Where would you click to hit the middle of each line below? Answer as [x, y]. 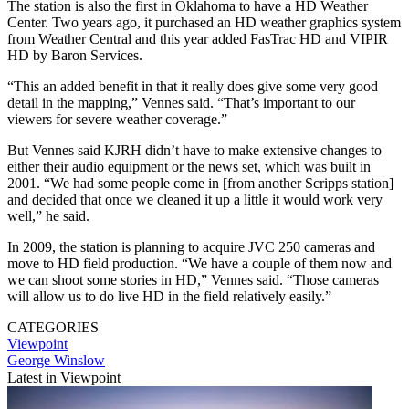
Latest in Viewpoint [64, 377]
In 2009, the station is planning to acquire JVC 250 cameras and [191, 246]
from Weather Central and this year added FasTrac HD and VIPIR [198, 38]
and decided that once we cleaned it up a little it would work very [195, 199]
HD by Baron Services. [75, 55]
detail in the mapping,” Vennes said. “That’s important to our [181, 102]
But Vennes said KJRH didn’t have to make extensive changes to [194, 150]
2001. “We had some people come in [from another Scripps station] [200, 183]
